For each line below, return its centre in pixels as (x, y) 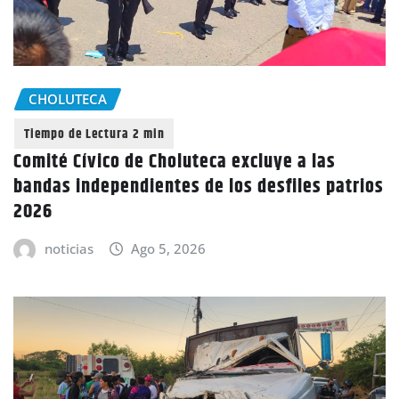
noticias (69, 249)
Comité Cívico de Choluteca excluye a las (175, 163)
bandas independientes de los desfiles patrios (199, 187)
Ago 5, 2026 (169, 249)
